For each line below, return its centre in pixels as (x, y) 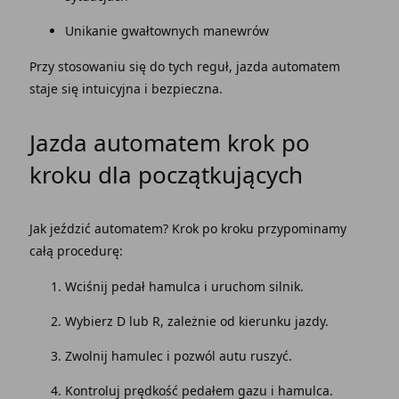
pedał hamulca (155, 286)
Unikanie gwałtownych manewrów (167, 31)
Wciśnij (86, 286)
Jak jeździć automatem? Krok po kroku (141, 228)
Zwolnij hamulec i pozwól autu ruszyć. (178, 356)
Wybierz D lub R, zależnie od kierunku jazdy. (196, 321)
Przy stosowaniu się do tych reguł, (132, 66)
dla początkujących (197, 175)
